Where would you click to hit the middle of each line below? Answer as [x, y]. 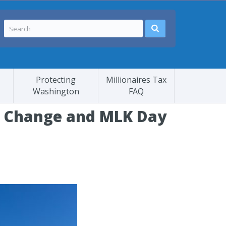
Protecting [56, 80]
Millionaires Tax [136, 80]
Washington [56, 91]
